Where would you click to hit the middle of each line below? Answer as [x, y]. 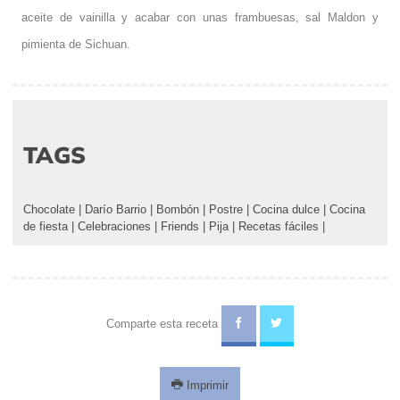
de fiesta [46, 226]
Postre [226, 209]
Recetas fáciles [279, 226]
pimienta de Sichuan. [76, 44]
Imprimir [206, 385]
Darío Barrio [116, 209]
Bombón [178, 209]
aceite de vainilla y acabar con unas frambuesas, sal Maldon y [200, 17]
